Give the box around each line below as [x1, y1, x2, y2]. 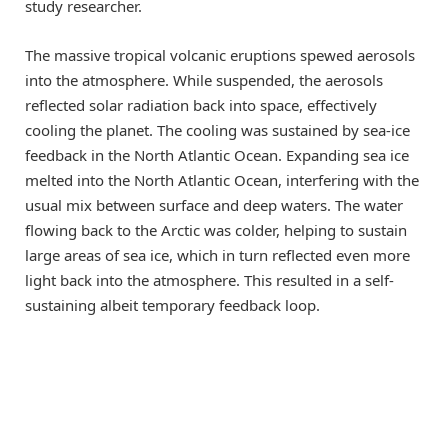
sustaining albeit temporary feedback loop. [25, 294, 320, 315]
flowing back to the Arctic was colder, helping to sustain [25, 219, 407, 240]
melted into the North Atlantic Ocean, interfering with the [25, 169, 419, 190]
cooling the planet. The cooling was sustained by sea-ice [25, 119, 410, 140]
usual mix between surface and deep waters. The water [25, 194, 403, 215]
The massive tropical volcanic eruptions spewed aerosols [25, 44, 415, 65]
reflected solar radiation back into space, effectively [25, 94, 377, 115]
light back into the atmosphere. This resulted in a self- [25, 269, 394, 290]
